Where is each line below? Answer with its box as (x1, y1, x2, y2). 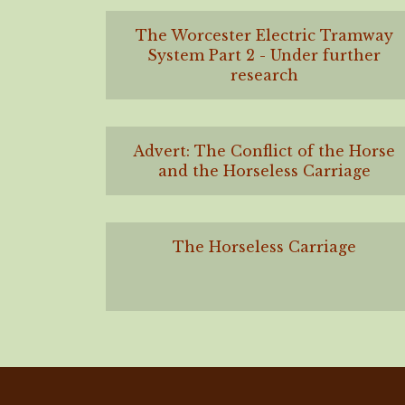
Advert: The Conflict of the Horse (133, 142, 395, 161)
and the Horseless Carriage (157, 162, 371, 181)
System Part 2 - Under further (147, 46, 381, 65)
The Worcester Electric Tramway (135, 26, 393, 45)
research (230, 66, 298, 85)
